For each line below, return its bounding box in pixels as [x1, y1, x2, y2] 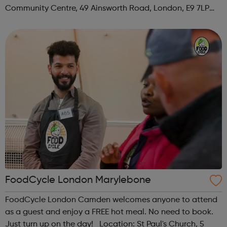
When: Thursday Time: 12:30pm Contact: [5, 16, 156, 25]
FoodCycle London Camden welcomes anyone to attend [5, 196, 217, 204]
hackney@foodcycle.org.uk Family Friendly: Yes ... [5, 28, 186, 37]
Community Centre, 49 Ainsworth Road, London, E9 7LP [5, 4, 209, 13]
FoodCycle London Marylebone [5, 175, 151, 185]
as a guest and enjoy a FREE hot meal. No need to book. [5, 208, 213, 216]
